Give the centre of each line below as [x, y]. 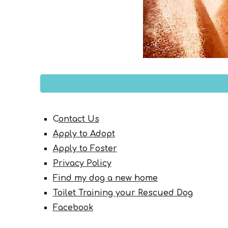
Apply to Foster [85, 149]
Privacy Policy [82, 163]
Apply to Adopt [84, 134]
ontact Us [79, 119]
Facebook [73, 208]
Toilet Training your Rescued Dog [123, 193]
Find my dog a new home [105, 178]
